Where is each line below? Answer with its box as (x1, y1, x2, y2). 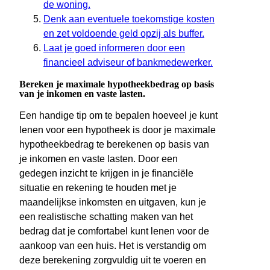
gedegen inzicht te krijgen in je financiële (19, 168, 193, 179)
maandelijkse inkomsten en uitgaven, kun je (19, 197, 206, 208)
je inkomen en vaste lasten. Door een (19, 154, 178, 165)
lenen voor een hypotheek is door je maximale (19, 125, 216, 136)
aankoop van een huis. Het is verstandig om (19, 240, 206, 251)
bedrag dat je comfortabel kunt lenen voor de (19, 226, 209, 237)
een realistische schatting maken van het (19, 212, 193, 222)
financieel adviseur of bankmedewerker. (43, 57, 213, 68)
